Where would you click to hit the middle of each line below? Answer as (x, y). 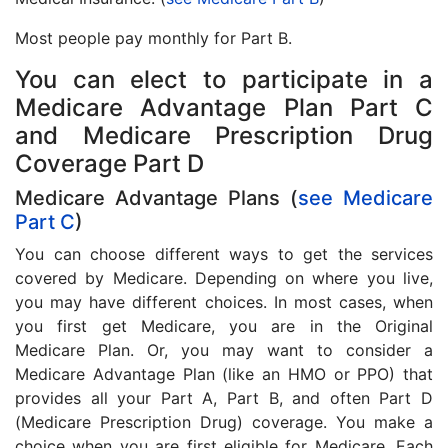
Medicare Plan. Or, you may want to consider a (224, 350)
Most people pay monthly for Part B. (153, 38)
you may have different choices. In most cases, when (224, 302)
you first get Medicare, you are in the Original (224, 326)
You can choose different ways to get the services (224, 254)
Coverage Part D (109, 163)
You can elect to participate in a (224, 79)
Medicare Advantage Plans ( (156, 198)
